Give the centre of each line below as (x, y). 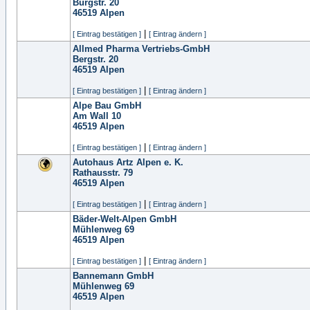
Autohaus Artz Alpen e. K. (128, 162)
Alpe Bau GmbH (107, 106)
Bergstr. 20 (95, 59)
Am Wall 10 (97, 116)
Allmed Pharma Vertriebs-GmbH (141, 49)
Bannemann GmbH (113, 276)
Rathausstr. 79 (103, 173)
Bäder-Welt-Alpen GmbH (125, 219)
